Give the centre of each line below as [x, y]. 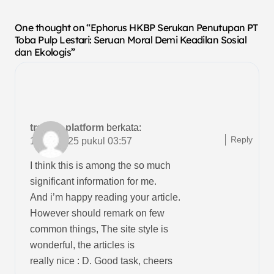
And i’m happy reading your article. [105, 198]
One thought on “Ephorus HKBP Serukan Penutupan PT [136, 27]
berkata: [124, 128]
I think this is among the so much [100, 166]
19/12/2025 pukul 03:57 [81, 141]
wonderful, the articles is [82, 245]
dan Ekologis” [45, 52]
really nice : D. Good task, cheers [101, 261]
